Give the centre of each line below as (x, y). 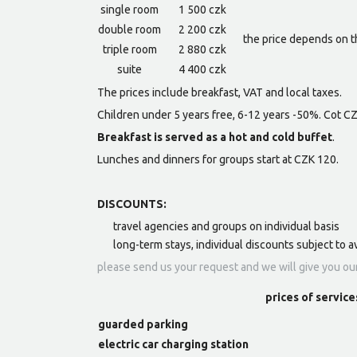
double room (129, 30)
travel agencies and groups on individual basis (226, 227)
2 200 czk (202, 30)
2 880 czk (202, 50)
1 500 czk (202, 10)
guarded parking (143, 325)
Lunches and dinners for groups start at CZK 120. (218, 160)
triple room (129, 50)
